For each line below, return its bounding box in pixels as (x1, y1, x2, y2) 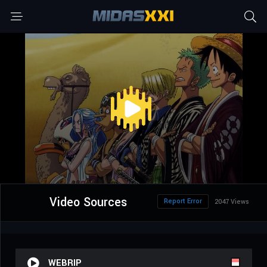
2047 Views (215, 197, 249, 207)
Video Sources (49, 194, 127, 212)
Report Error (164, 197, 202, 206)
